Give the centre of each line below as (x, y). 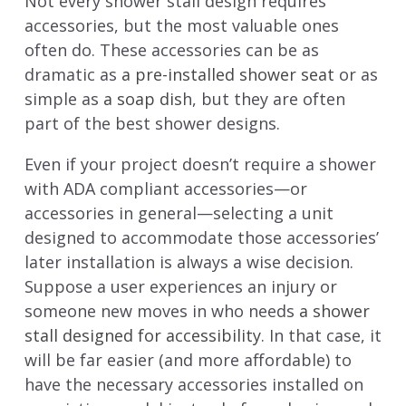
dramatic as (72, 74)
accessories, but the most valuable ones (181, 25)
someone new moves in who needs (161, 310)
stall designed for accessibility (142, 335)
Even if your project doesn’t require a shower (200, 164)
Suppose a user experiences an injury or (180, 286)
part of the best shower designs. (154, 123)
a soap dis (142, 98)
